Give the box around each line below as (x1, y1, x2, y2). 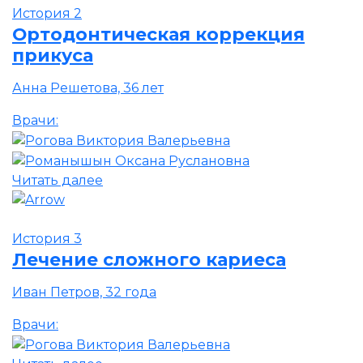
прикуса (12, 44, 93, 66)
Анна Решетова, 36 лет (12, 79, 164, 96)
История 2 (12, 5, 82, 21)
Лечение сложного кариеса (12, 249, 286, 271)
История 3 (12, 231, 82, 247)
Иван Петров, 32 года (12, 284, 156, 301)
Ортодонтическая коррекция (12, 23, 305, 45)
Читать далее (12, 172, 103, 188)
